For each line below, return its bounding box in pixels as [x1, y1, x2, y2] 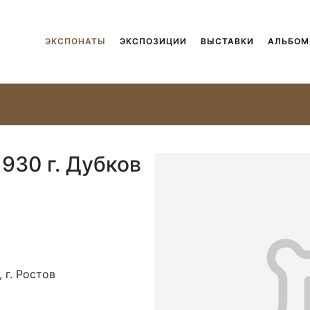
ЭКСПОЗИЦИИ [119, 36, 187, 46]
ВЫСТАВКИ [200, 36, 254, 46]
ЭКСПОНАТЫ [44, 36, 106, 46]
